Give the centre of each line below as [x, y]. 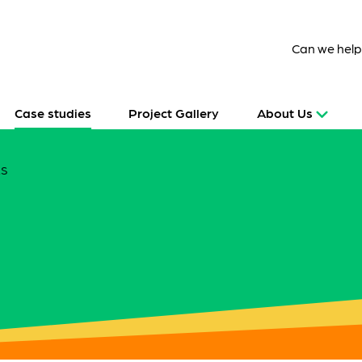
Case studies [53, 113]
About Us [285, 113]
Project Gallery [174, 113]
